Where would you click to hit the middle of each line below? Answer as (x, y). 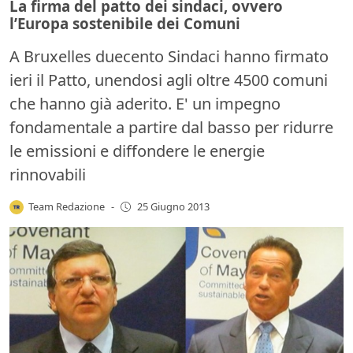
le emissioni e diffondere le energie (137, 150)
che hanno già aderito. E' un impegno (145, 103)
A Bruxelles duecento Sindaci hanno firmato (169, 56)
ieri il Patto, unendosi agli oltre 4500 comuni (169, 80)
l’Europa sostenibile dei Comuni (125, 23)
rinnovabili (48, 174)
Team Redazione (67, 206)
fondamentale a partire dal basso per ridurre (171, 127)
